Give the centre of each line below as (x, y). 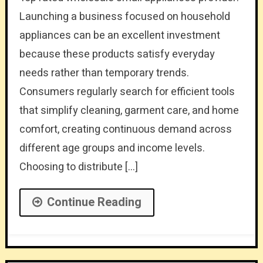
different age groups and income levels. (112, 148)
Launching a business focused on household (124, 16)
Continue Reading (94, 202)
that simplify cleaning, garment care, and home (129, 110)
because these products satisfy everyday (117, 54)
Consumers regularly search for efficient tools (127, 92)
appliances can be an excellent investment (119, 35)
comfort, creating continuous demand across (125, 129)
